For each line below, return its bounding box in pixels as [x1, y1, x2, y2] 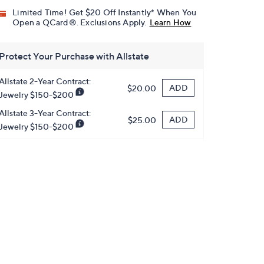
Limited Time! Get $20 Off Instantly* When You [12, 7, 197, 18]
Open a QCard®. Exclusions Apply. [12, 17, 147, 28]
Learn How [149, 17, 192, 28]
